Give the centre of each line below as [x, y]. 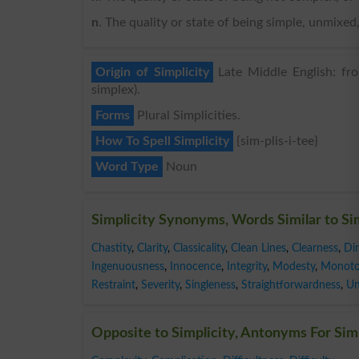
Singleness [210, 284]
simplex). [116, 89]
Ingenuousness [128, 266]
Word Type [127, 166]
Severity [160, 284]
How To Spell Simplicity [162, 141]
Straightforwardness [291, 284]
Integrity [247, 266]
